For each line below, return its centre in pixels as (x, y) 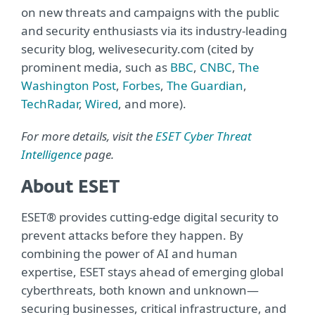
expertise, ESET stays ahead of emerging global (152, 272)
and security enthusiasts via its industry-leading (154, 31)
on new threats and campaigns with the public (150, 13)
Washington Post (69, 86)
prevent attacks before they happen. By (132, 236)
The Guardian (205, 86)
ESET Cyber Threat (204, 136)
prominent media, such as (96, 67)
